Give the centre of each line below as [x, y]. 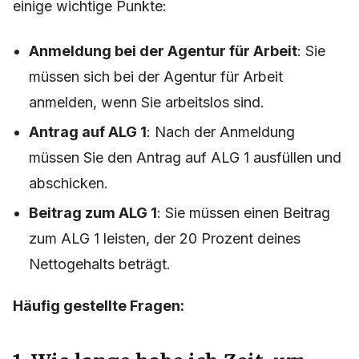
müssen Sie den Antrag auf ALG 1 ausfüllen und [185, 158]
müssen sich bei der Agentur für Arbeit [156, 77]
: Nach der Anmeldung [221, 132]
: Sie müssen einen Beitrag [244, 213]
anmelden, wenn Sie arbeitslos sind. [147, 103]
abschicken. [69, 184]
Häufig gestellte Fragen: [99, 306]
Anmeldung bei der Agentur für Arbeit [163, 51]
